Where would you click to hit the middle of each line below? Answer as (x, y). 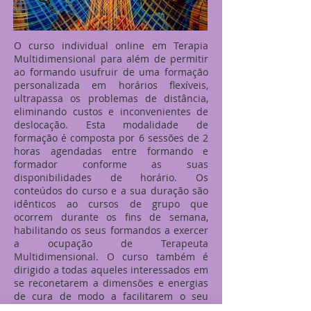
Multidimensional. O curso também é (111, 257)
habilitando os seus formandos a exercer (111, 230)
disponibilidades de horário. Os (111, 177)
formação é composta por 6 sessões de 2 (111, 138)
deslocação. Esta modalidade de (111, 125)
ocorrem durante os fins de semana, (111, 217)
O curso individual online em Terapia (111, 45)
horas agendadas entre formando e (111, 151)
